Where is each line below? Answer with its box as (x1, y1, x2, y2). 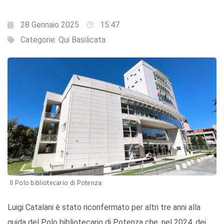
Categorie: (20, 35, 58, 45)
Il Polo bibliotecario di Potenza (10, 177, 102, 187)
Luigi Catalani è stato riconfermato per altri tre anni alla (7, 202, 200, 212)
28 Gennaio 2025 (20, 20, 79, 30)
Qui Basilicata (58, 35, 105, 45)
